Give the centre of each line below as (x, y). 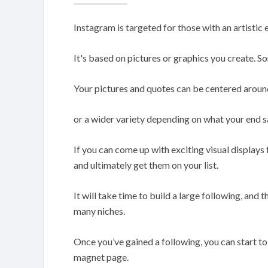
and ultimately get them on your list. (146, 165)
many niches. (99, 211)
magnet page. (101, 257)
